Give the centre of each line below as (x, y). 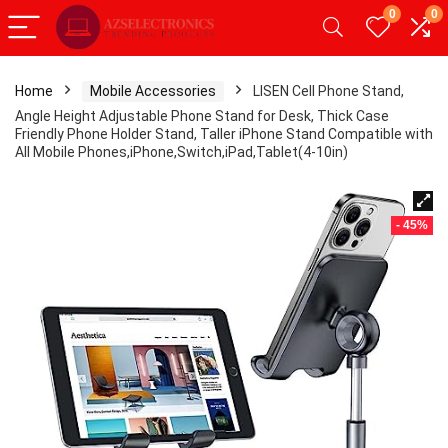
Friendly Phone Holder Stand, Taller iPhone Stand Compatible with (224, 134)
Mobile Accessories (153, 91)
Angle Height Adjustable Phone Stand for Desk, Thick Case (202, 116)
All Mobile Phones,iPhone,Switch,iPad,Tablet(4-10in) (181, 152)
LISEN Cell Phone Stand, (328, 91)
